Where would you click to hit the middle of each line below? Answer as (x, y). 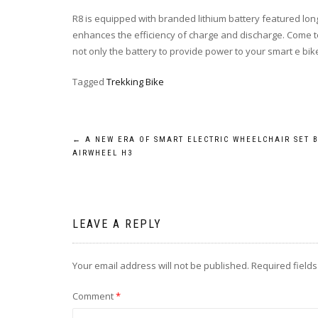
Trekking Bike (135, 82)
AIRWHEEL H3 (103, 153)
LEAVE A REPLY (117, 224)
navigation (124, 177)
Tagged (89, 82)
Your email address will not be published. (161, 266)
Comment (94, 296)
